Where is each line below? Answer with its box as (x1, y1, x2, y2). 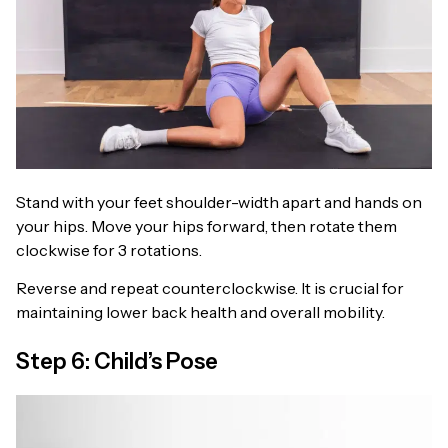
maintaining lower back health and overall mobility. (16, 302, 385, 322)
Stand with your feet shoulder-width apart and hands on (16, 191, 422, 212)
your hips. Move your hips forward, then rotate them (16, 215, 397, 236)
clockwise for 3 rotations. (16, 239, 202, 260)
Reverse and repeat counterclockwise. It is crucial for (16, 278, 404, 298)
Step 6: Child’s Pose (16, 348, 218, 375)
